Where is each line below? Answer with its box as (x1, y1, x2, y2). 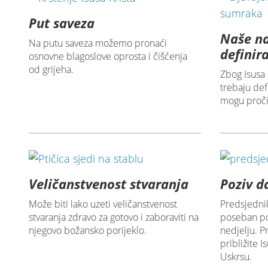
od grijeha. (29, 63, 74, 77)
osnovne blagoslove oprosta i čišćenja (29, 50, 188, 63)
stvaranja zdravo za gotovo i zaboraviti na (29, 211, 199, 224)
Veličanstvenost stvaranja (29, 175, 189, 193)
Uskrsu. (220, 250, 252, 264)
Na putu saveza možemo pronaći (29, 36, 167, 50)
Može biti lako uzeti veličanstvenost (29, 197, 178, 211)
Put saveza (29, 14, 95, 32)
